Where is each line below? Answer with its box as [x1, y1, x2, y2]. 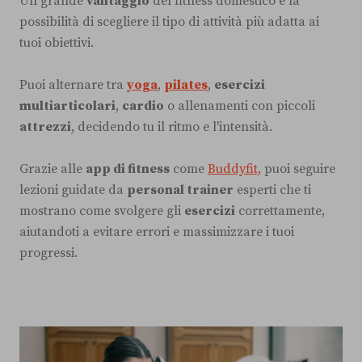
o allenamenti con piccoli [164, 97, 315, 114]
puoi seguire [261, 160, 335, 177]
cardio [122, 97, 164, 114]
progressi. [19, 244, 78, 261]
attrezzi [19, 118, 71, 135]
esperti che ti [234, 181, 311, 198]
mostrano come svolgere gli [19, 202, 184, 219]
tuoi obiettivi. [19, 34, 94, 51]
